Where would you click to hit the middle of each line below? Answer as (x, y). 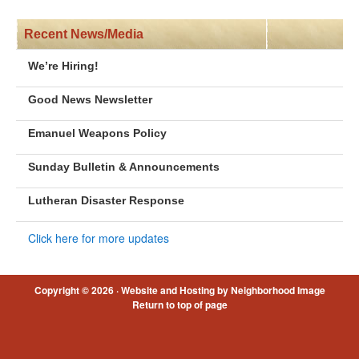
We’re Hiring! (63, 66)
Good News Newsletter (90, 99)
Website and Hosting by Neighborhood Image (223, 290)
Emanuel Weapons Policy (97, 133)
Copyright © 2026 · (77, 290)
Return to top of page (179, 305)
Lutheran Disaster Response (106, 200)
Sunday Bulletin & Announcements (124, 167)
